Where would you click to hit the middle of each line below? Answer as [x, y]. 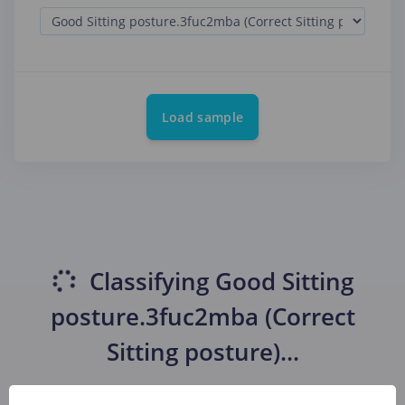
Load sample [202, 118]
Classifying [149, 282]
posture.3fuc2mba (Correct [202, 317]
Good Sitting [284, 282]
